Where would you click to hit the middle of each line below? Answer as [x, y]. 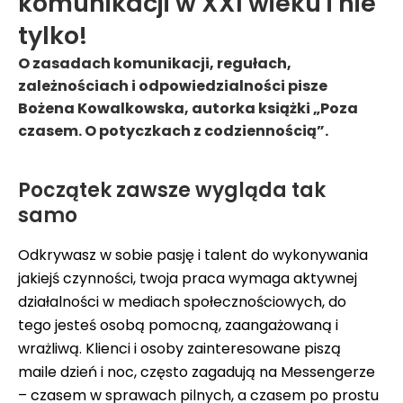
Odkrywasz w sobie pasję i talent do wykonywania [193, 255]
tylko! [53, 36]
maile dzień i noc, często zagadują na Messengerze [197, 372]
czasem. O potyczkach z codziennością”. [173, 131]
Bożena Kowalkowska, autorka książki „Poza [188, 108]
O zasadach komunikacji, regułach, [155, 63]
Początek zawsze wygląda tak [172, 190]
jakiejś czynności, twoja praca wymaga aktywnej [188, 278]
